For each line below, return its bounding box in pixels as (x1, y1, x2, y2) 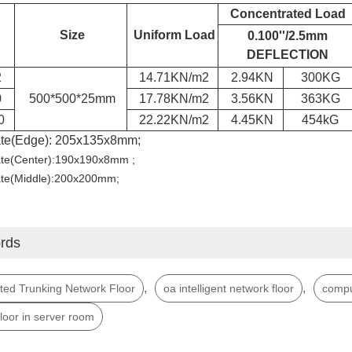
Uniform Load (133, 28, 215, 42)
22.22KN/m (139, 113, 202, 127)
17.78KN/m (139, 92, 202, 106)
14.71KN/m (139, 71, 202, 85)
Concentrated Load (229, 7, 346, 21)
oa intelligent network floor (163, 282, 294, 295)
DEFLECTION (247, 48, 328, 62)
